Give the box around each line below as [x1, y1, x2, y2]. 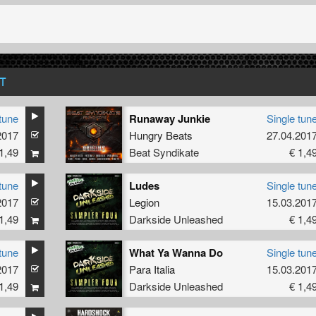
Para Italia [128, 261, 175, 276]
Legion [128, 194, 159, 209]
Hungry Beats [128, 127, 193, 142]
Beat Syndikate [128, 144, 199, 159]
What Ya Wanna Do [128, 244, 223, 260]
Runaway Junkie [128, 110, 210, 126]
